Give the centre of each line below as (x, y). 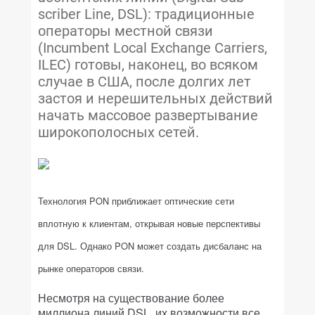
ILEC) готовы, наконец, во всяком (148, 65)
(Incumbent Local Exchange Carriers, (153, 48)
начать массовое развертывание (148, 115)
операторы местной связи (126, 31)
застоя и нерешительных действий (155, 98)
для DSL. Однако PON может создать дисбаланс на (150, 246)
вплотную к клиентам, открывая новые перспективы (149, 223)
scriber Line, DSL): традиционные (146, 14)
